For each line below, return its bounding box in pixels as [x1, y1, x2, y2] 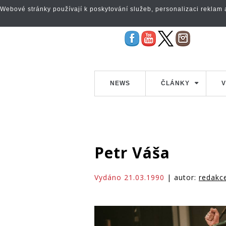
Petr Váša [94, 142, 170, 163]
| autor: [164, 173, 199, 182]
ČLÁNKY [161, 80, 190, 87]
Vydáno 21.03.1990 [94, 173, 164, 182]
